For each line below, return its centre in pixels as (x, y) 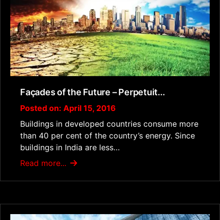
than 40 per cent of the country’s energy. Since (108, 135)
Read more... (44, 163)
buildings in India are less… (70, 147)
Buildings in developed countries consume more (109, 124)
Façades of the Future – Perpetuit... (93, 92)
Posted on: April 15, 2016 (68, 108)
